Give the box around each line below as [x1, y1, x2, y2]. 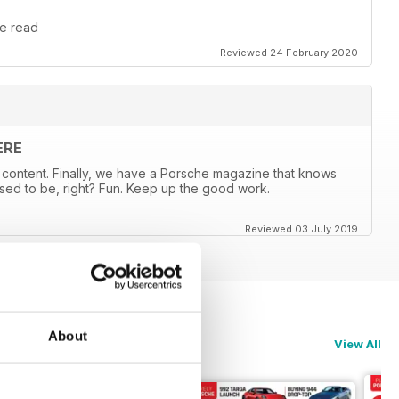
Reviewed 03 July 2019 [245, 223, 358, 236]
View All [334, 337, 381, 352]
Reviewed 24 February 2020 [220, 46, 358, 60]
